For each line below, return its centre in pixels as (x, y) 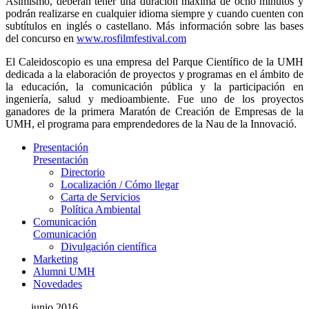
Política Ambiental (101, 209)
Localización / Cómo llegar (120, 184)
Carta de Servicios (100, 197)
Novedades (58, 283)
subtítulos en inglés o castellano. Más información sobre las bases (154, 26)
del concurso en (41, 38)
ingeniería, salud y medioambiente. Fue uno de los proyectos (154, 99)
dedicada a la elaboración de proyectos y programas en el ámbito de (154, 74)
